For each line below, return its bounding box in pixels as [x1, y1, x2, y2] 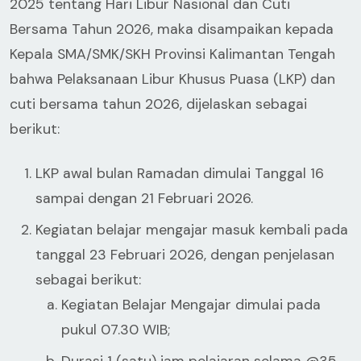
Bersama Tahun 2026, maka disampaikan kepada [10, 20, 334, 38]
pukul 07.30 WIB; [61, 321, 170, 338]
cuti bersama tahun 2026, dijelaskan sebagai [10, 95, 307, 113]
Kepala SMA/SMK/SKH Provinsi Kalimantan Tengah [10, 45, 335, 63]
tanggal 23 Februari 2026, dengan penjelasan [35, 246, 334, 263]
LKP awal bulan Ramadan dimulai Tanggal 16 [35, 164, 324, 182]
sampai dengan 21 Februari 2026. [35, 189, 253, 207]
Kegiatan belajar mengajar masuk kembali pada [35, 221, 348, 239]
